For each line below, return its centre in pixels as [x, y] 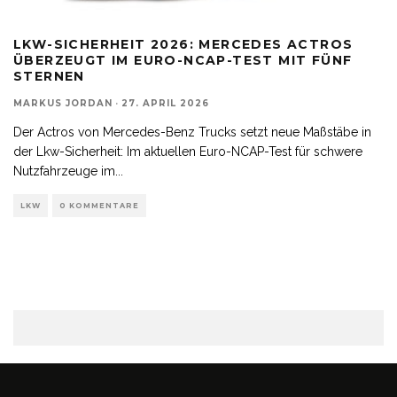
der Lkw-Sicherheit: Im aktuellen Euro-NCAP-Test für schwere [188, 151]
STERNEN [49, 76]
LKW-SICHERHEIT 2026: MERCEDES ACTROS [183, 44]
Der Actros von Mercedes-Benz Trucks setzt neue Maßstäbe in [192, 132]
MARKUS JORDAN [63, 103]
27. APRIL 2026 [165, 103]
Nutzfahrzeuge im [64, 171]
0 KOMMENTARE [99, 205]
